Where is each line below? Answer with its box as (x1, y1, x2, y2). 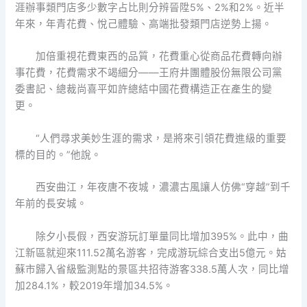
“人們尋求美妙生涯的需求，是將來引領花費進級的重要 (35, 132, 286, 145)
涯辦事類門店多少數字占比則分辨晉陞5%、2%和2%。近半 (15, 1, 285, 14)
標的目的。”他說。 (15, 148, 102, 161)
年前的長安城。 (15, 197, 88, 210)
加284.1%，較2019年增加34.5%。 (15, 279, 174, 292)
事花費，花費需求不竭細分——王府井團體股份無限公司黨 (15, 66, 283, 79)
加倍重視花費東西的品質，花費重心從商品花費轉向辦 (35, 50, 282, 63)
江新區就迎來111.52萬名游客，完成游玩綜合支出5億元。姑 (15, 246, 287, 259)
